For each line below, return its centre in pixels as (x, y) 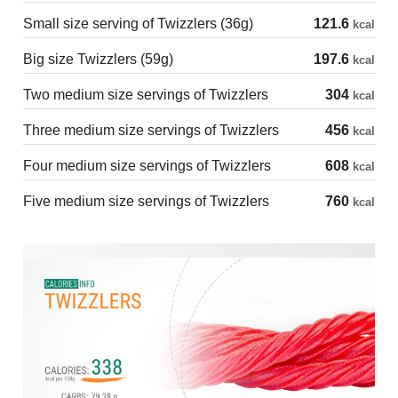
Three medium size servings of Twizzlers (151, 131)
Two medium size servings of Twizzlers (146, 95)
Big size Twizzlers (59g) (98, 60)
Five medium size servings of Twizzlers (146, 202)
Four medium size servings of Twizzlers (147, 166)
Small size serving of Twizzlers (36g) (138, 24)
